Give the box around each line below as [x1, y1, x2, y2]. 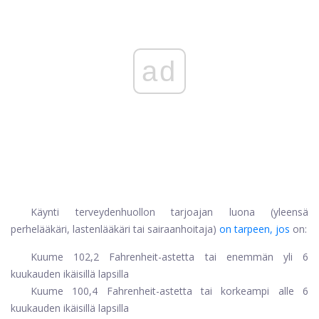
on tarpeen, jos [219, 222, 290, 236]
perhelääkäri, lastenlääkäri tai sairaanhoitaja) [11, 222, 216, 236]
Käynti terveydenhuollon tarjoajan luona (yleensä [31, 205, 308, 219]
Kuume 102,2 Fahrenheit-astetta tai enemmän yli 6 [31, 250, 308, 264]
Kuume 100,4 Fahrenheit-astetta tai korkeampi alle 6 [31, 284, 308, 298]
